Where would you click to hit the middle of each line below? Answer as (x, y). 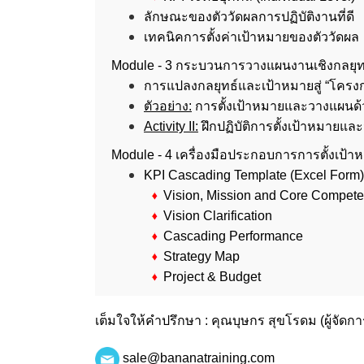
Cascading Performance (232, 236)
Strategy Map (200, 256)
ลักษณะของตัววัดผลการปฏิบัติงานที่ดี (249, 17)
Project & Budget (210, 277)
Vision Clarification (216, 216)
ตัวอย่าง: (168, 106)
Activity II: (171, 126)
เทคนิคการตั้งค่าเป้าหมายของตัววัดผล (251, 37)
